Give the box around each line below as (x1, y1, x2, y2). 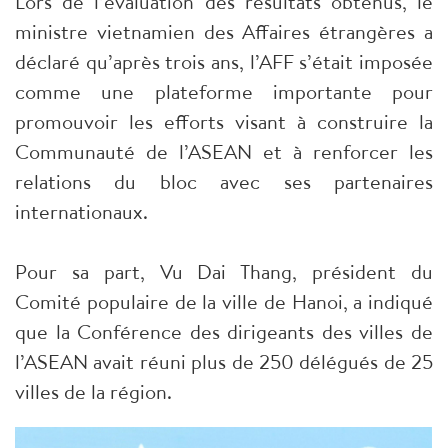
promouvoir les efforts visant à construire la (15, 107, 433, 135)
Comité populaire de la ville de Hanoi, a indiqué (15, 287, 433, 315)
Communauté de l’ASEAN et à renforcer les (15, 137, 433, 165)
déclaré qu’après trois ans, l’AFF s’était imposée (15, 47, 433, 75)
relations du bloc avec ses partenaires (15, 167, 433, 195)
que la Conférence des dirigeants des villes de (15, 317, 433, 345)
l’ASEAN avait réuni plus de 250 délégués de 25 (15, 347, 433, 375)
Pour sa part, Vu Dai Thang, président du (15, 257, 433, 285)
